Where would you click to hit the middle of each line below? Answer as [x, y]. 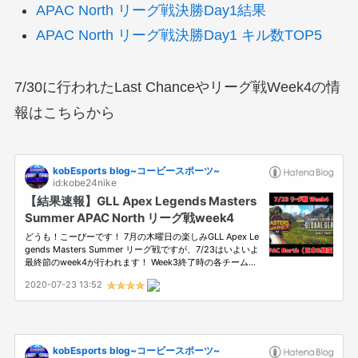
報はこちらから [64, 112]
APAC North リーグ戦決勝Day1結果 [151, 11]
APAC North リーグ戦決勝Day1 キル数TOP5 [179, 35]
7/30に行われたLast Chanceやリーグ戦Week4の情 [177, 87]
